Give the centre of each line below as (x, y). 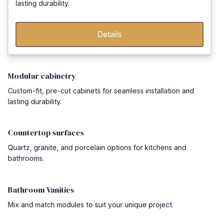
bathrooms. (26, 158)
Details (109, 34)
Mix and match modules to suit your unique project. (91, 204)
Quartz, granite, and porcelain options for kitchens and (97, 148)
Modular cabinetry (42, 76)
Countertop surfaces (46, 133)
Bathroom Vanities (41, 189)
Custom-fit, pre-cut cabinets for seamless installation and (101, 90)
